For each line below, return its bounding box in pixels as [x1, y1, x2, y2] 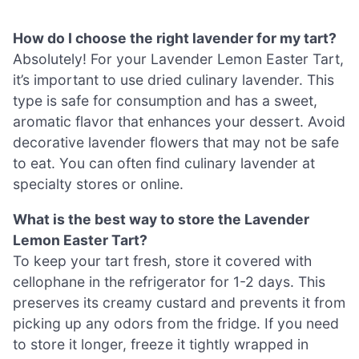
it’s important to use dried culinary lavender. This [13, 71, 334, 89]
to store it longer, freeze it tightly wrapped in [13, 335, 309, 353]
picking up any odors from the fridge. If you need [13, 314, 339, 332]
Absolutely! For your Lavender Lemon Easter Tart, [13, 50, 344, 68]
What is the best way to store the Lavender [13, 210, 309, 228]
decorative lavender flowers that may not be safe [13, 134, 339, 151]
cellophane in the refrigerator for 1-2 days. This [13, 272, 325, 290]
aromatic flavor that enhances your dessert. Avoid [13, 113, 345, 131]
